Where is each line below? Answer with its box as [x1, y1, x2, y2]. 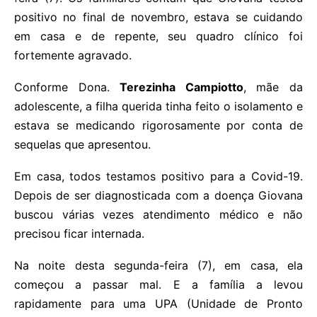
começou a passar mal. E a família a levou [14, 277, 303, 292]
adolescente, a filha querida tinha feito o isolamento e [14, 99, 303, 114]
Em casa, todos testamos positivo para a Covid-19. [14, 169, 303, 184]
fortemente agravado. [14, 48, 132, 63]
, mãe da [243, 80, 304, 95]
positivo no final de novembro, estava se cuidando [14, 10, 303, 25]
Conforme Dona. [14, 80, 120, 95]
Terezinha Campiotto [120, 80, 243, 95]
